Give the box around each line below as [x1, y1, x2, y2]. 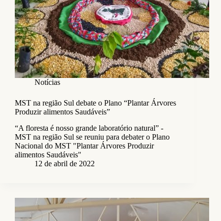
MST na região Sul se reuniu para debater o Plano [15, 133, 170, 142]
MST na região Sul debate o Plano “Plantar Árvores [15, 99, 176, 108]
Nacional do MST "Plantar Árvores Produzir [15, 142, 154, 150]
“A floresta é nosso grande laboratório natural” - [15, 124, 163, 133]
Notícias [35, 78, 60, 87]
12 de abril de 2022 [35, 159, 95, 168]
